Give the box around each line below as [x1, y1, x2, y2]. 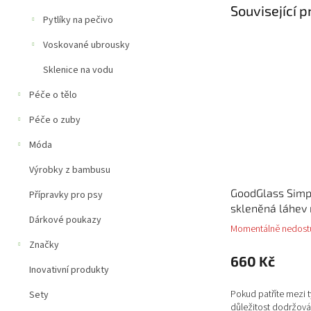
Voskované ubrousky [43, 38, 130, 52]
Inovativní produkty [29, 263, 109, 277]
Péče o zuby [29, 113, 81, 127]
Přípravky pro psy [29, 188, 103, 202]
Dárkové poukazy [29, 213, 101, 227]
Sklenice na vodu [43, 63, 113, 77]
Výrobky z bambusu [29, 163, 110, 177]
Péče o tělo [29, 88, 77, 102]
